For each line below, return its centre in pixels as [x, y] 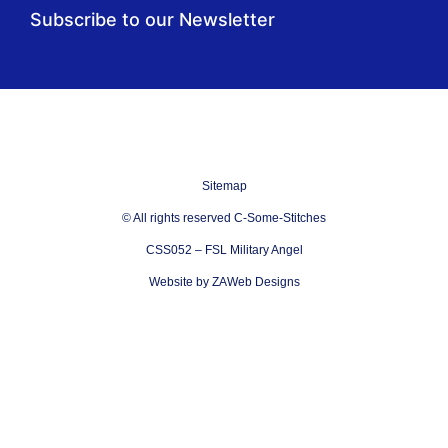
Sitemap [224, 185]
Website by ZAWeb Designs [224, 281]
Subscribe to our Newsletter [152, 19]
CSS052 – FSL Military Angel [224, 249]
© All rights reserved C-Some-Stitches [224, 217]
